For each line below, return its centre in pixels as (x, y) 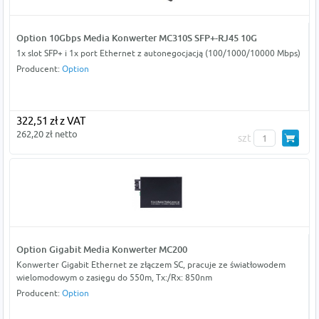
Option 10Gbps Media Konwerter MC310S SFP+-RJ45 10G (136, 37)
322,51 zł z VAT (51, 120)
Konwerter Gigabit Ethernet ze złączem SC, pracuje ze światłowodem (151, 264)
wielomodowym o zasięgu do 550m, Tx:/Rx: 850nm (114, 277)
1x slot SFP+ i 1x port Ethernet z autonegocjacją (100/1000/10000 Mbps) (158, 53)
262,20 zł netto (47, 134)
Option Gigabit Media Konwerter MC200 (101, 249)
